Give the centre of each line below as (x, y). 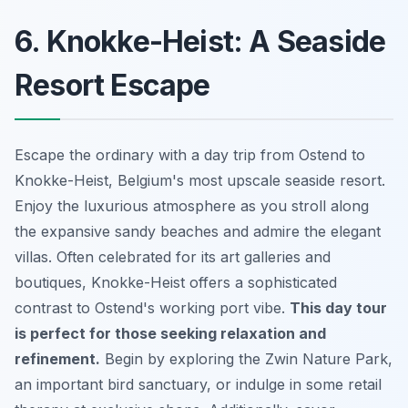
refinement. (57, 358)
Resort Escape (112, 85)
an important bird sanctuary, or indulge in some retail (198, 384)
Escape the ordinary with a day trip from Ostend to (190, 154)
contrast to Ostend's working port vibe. (152, 307)
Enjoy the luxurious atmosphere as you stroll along (192, 205)
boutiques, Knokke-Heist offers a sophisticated (176, 282)
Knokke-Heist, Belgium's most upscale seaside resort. (200, 180)
